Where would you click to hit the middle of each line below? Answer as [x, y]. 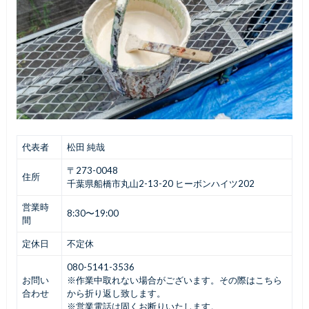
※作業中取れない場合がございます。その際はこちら [174, 280]
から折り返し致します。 [116, 293]
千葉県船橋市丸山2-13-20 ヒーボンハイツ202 [160, 184]
